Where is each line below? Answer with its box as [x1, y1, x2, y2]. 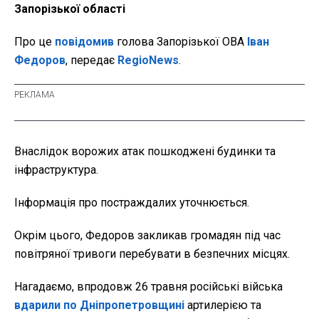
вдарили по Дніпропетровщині [14, 298, 184, 313]
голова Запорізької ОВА [114, 35, 247, 49]
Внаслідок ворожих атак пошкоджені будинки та [14, 145, 276, 159]
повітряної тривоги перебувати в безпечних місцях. [14, 247, 290, 261]
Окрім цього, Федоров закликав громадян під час [14, 229, 281, 243]
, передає [66, 53, 117, 68]
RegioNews [117, 53, 179, 68]
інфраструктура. [14, 163, 98, 177]
